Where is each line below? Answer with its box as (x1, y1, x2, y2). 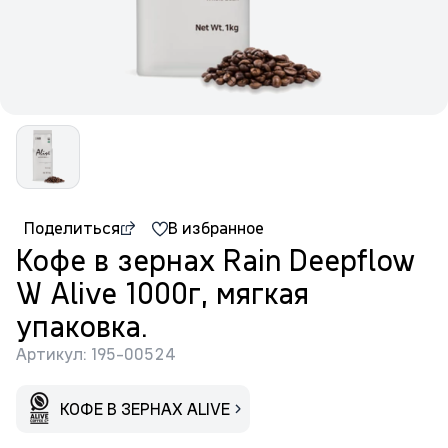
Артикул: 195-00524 (16, 345, 176, 363)
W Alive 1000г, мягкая (16, 278, 309, 309)
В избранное (168, 219, 264, 237)
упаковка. (16, 311, 148, 342)
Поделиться (24, 219, 120, 237)
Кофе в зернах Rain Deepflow (16, 245, 415, 276)
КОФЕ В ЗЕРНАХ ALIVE (60, 400, 230, 418)
